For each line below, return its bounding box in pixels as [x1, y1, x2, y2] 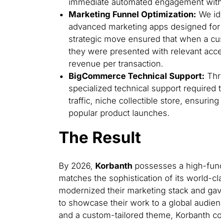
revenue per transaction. [68, 59, 163, 69]
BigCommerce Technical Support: [68, 71, 205, 81]
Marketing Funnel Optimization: [68, 9, 196, 20]
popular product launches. [68, 108, 170, 118]
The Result [58, 127, 141, 147]
